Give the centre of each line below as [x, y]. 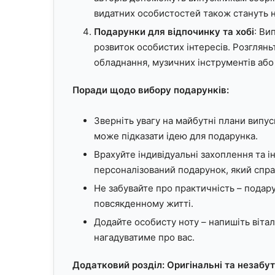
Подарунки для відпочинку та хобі [174, 31]
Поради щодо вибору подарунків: [151, 90]
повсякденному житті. [144, 203]
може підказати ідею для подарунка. [176, 136]
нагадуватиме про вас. [144, 237]
